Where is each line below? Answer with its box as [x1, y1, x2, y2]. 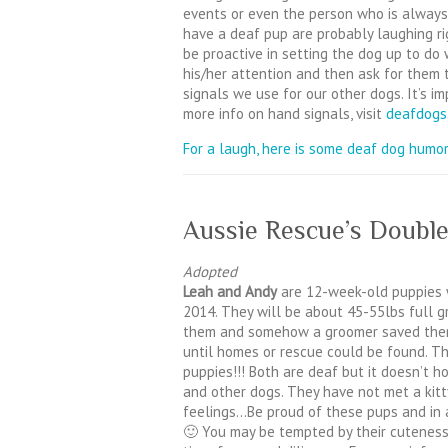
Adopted [183, 261, 237, 281]
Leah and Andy [183, 281, 277, 301]
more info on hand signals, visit [183, 103, 386, 123]
